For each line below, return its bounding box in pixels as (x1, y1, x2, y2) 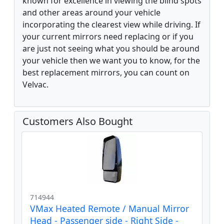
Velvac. (22, 78, 48, 90)
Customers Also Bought (22, 114, 132, 128)
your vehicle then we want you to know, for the (22, 54, 200, 66)
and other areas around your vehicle (22, 6, 160, 18)
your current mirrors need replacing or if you (22, 30, 193, 42)
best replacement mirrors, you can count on (22, 66, 189, 78)
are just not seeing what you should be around (22, 42, 199, 54)
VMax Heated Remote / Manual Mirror (30, 202, 189, 214)
